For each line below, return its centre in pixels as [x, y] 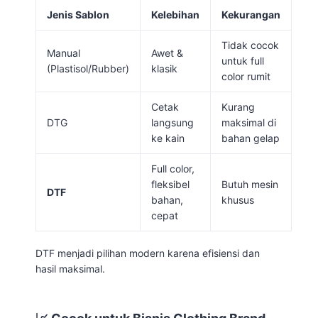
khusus [238, 199]
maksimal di [249, 122]
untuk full [243, 60]
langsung [172, 122]
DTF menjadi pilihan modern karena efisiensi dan [148, 253]
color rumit [246, 76]
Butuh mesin [250, 184]
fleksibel [170, 184]
